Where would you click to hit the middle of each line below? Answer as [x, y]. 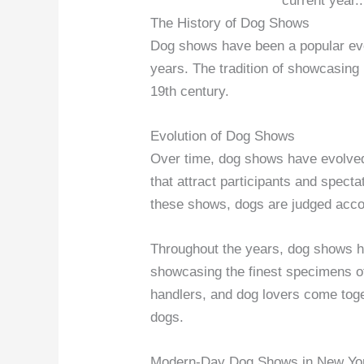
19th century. [190, 91]
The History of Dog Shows [230, 23]
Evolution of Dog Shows [223, 136]
